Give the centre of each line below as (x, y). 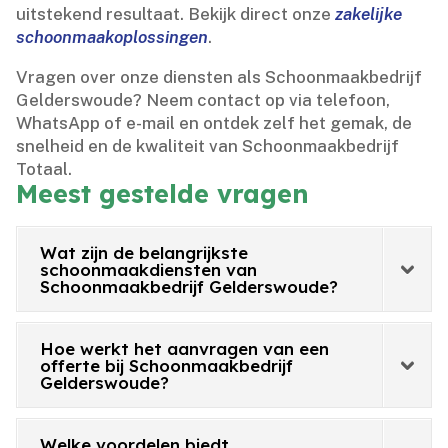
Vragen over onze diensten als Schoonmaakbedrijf (219, 77)
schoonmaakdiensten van (149, 270)
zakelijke (369, 14)
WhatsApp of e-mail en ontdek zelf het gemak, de (214, 123)
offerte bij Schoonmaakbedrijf (167, 366)
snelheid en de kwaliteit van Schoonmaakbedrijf (208, 146)
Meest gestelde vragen (163, 194)
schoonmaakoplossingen (112, 37)
